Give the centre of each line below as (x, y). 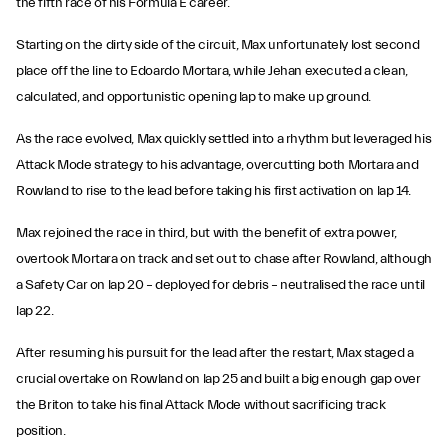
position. (41, 431)
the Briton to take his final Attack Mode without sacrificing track (201, 405)
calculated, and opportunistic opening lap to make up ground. (194, 97)
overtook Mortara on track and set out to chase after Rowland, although (224, 259)
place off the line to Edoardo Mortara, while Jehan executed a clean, (212, 71)
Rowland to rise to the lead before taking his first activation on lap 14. (213, 191)
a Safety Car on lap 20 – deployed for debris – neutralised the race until (220, 285)
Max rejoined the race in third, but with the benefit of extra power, (206, 233)
